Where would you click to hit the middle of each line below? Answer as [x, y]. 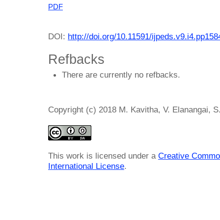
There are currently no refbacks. [121, 75]
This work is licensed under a [103, 156]
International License [86, 166]
